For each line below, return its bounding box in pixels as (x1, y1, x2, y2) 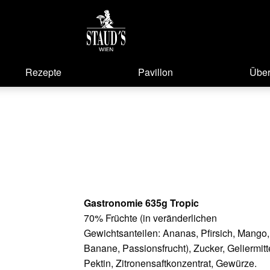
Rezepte (25, 65, 61, 79)
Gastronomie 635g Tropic (83, 195, 199, 210)
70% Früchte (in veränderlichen (83, 210, 217, 225)
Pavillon (138, 65, 174, 79)
